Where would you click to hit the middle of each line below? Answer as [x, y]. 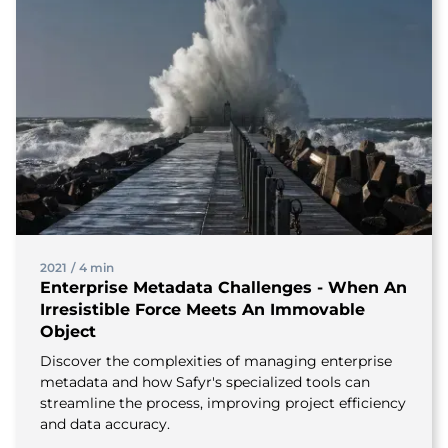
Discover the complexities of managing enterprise [216, 361]
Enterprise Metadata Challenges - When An [223, 287]
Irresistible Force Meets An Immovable [202, 309]
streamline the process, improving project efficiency [223, 403]
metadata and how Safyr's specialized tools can [205, 382]
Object [68, 331]
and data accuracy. [105, 424]
